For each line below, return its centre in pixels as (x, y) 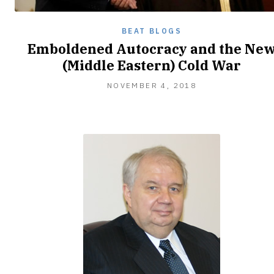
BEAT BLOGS (152, 31)
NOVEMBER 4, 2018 (152, 85)
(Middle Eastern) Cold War (152, 65)
